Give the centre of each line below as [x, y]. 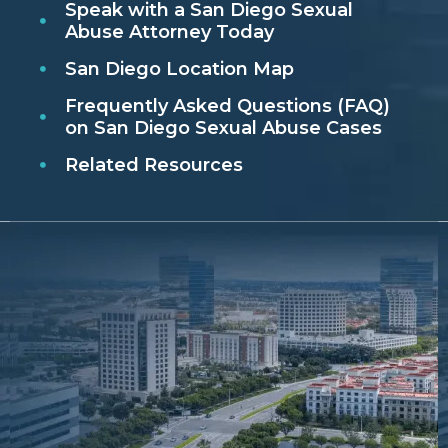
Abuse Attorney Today [169, 32]
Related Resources [153, 165]
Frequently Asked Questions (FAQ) [227, 106]
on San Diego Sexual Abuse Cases [223, 128]
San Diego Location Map [179, 69]
